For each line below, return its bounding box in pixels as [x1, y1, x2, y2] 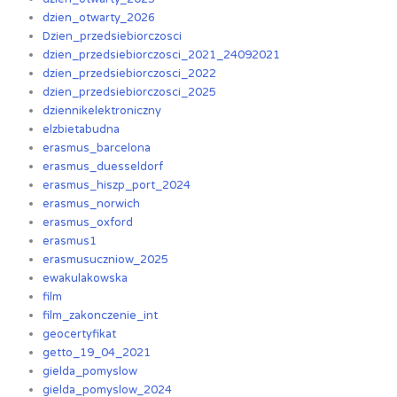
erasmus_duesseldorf [43, 160, 164, 175]
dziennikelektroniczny [43, 104, 162, 119]
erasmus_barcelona [43, 141, 152, 156]
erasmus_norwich [43, 197, 141, 212]
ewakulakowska [43, 271, 128, 286]
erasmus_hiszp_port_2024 [43, 178, 191, 193]
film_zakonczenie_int [43, 308, 159, 323]
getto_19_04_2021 [43, 346, 152, 361]
